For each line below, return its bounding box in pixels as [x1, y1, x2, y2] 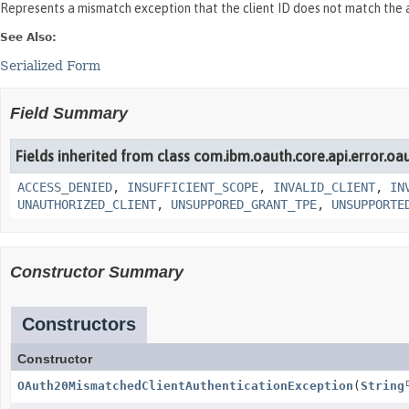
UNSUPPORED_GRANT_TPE [171, 197, 317, 212]
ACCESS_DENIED [17, 180, 112, 194]
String [361, 379, 404, 393]
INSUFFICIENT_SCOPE [127, 180, 258, 194]
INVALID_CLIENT [273, 180, 375, 194]
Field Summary [10, 104, 128, 122]
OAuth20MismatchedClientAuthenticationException [17, 379, 353, 393]
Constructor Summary [10, 263, 184, 281]
